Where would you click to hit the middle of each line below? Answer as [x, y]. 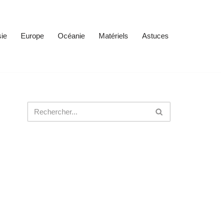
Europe [32, 36]
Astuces [155, 36]
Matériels [113, 36]
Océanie [71, 36]
